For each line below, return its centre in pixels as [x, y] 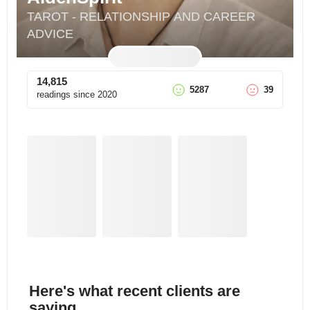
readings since [66, 94]
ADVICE [50, 34]
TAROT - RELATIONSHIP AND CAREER [141, 17]
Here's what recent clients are [135, 291]
